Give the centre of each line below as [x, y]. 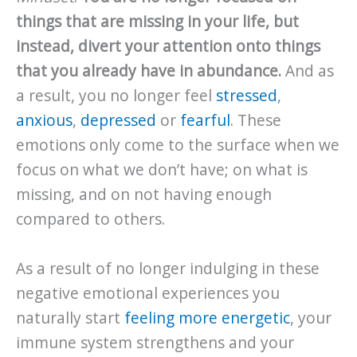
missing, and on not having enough [144, 195]
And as [308, 71]
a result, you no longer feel [116, 96]
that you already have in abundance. [149, 71]
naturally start [70, 318]
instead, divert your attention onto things [168, 47]
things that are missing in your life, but [157, 22]
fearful [205, 121]
